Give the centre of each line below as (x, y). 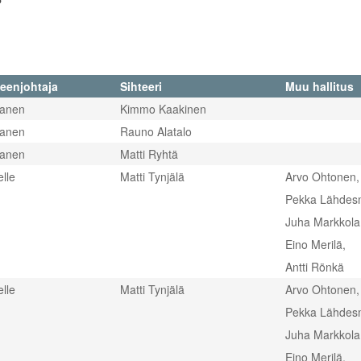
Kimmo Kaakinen (163, 109)
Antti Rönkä (315, 267)
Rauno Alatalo (156, 131)
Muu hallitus (320, 86)
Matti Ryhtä (149, 154)
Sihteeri (141, 86)
